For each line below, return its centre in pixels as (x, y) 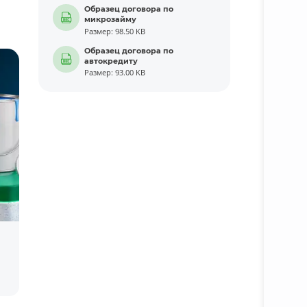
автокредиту (111, 61)
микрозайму (111, 20)
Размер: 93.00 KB (115, 73)
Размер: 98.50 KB (115, 31)
